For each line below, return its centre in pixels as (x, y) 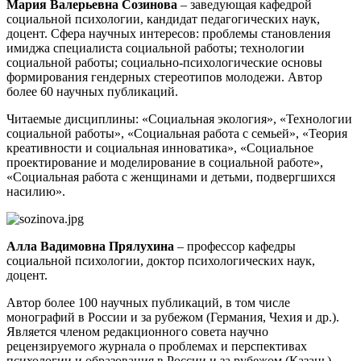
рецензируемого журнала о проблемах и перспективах (157, 346)
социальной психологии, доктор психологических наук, (161, 261)
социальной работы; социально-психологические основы (164, 63)
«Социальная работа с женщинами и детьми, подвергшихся (171, 177)
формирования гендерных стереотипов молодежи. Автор (164, 77)
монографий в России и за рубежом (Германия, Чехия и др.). (173, 317)
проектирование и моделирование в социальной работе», (165, 163)
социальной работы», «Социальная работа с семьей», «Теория (177, 134)
